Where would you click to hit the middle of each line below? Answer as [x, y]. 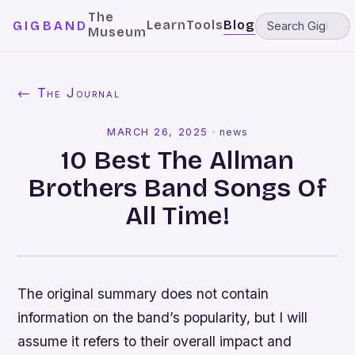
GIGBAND [51, 26]
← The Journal [69, 93]
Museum [118, 32]
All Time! [177, 216]
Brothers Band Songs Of [177, 188]
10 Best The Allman [177, 160]
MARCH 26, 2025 [158, 132]
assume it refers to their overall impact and [155, 341]
